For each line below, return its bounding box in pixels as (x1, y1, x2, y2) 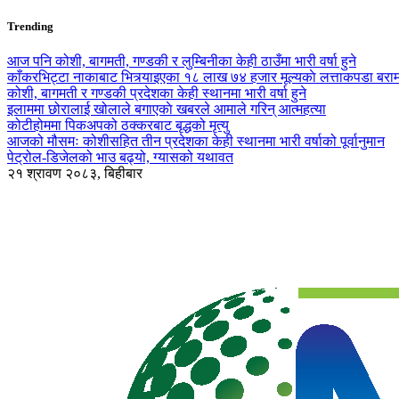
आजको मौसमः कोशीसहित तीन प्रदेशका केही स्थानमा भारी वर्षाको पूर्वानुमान (7, 134, 385, 150)
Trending (7, 20, 53, 34)
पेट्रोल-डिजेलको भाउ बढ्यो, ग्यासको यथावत (7, 150, 233, 166)
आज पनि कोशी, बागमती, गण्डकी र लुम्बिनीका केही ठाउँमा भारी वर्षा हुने (7, 53, 356, 69)
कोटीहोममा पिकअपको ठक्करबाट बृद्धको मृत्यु (7, 118, 229, 134)
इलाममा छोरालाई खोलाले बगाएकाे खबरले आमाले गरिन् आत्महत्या (7, 102, 326, 118)
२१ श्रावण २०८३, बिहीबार (7, 166, 142, 182)
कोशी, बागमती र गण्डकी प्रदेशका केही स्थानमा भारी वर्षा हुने (7, 85, 306, 102)
